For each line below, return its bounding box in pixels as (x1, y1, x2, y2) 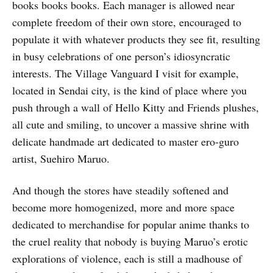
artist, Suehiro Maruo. (12, 151, 113, 166)
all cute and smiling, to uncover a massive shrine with (12, 117, 249, 132)
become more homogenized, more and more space (12, 200, 235, 215)
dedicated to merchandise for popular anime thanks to (12, 217, 249, 232)
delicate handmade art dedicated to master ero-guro (12, 134, 239, 149)
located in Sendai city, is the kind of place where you (12, 83, 247, 98)
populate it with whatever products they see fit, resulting (12, 32, 260, 47)
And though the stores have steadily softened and (12, 183, 229, 198)
